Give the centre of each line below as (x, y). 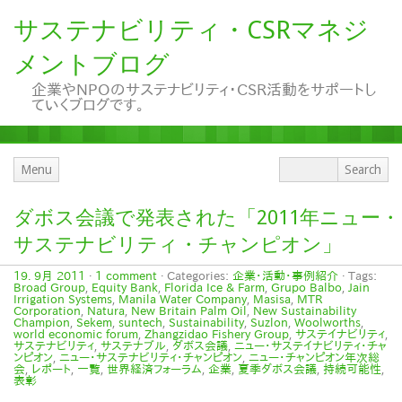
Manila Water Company (183, 299)
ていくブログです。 (88, 105)
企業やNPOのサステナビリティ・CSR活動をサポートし (204, 89)
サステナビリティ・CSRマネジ (191, 30)
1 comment (126, 275)
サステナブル (133, 345)
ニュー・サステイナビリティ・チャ (310, 345)
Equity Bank (125, 287)
